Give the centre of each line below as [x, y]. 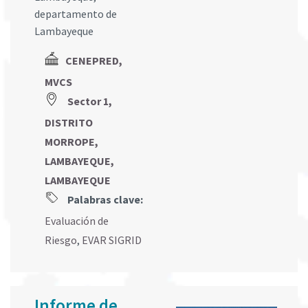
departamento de [76, 14]
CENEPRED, [94, 61]
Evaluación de [77, 221]
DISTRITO [69, 123]
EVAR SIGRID [112, 240]
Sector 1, [90, 101]
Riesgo [61, 240]
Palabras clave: [104, 200]
